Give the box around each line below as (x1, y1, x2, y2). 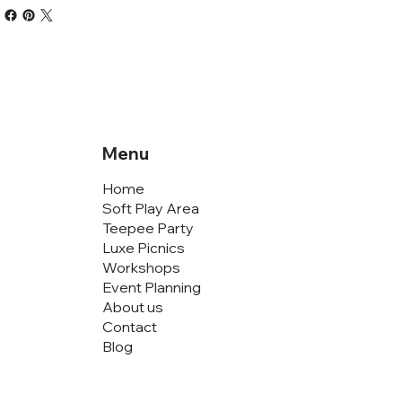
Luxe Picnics (102, 238, 186, 257)
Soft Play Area (102, 198, 200, 217)
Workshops (102, 258, 181, 276)
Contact (102, 317, 158, 336)
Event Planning (102, 277, 202, 296)
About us (102, 297, 164, 316)
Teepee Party (102, 218, 195, 237)
